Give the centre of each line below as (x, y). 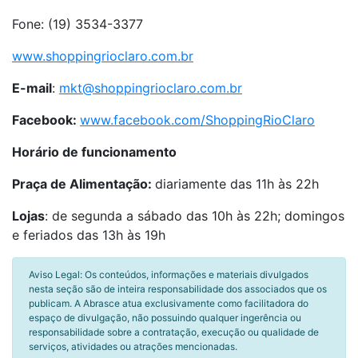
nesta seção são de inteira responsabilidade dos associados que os (178, 289)
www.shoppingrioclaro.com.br (103, 56)
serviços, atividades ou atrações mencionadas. (133, 346)
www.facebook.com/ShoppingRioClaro (197, 120)
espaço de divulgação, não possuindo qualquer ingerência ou (165, 318)
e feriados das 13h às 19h (89, 235)
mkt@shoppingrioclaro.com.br (151, 88)
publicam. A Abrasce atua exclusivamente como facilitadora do (169, 303)
